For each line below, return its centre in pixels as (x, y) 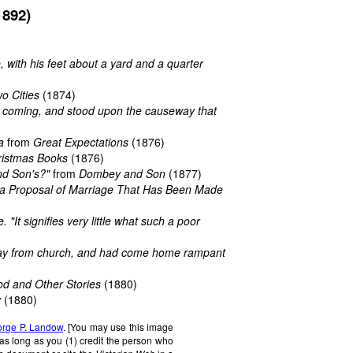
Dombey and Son (122, 174)
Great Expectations (81, 142)
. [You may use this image (118, 327)
